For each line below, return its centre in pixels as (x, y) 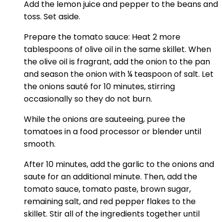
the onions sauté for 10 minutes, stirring (99, 86)
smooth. (40, 144)
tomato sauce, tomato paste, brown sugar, (107, 189)
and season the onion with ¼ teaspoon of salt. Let (119, 74)
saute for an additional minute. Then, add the (111, 177)
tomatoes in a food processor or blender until (112, 132)
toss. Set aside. (52, 17)
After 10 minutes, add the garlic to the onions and (119, 164)
